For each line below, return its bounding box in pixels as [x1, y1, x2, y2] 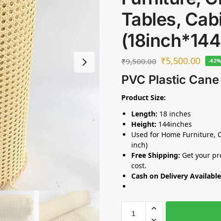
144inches [156, 119, 192, 129]
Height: [131, 119, 156, 129]
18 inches [157, 109, 191, 118]
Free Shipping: [131, 150, 180, 160]
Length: [131, 109, 157, 118]
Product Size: [121, 92, 166, 102]
